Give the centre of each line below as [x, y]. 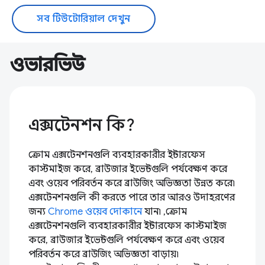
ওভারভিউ [47, 64]
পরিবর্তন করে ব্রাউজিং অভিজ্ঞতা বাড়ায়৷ [104, 254]
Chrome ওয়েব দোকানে [95, 211]
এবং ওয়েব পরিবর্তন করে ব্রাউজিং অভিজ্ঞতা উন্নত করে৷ [132, 183]
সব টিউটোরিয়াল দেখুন [84, 19]
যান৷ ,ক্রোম [164, 211]
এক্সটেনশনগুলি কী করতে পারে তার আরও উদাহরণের [132, 197]
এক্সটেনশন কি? [82, 125]
